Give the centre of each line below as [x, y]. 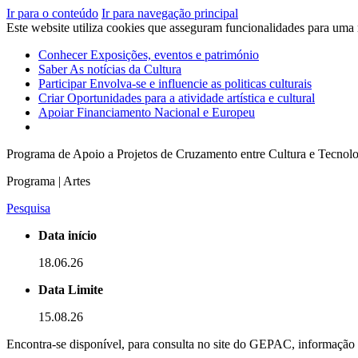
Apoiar [58, 112]
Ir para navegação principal [170, 13]
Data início [68, 235]
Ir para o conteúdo [52, 13]
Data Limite [71, 290]
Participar [64, 84]
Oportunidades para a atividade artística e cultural [191, 98]
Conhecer [64, 55]
